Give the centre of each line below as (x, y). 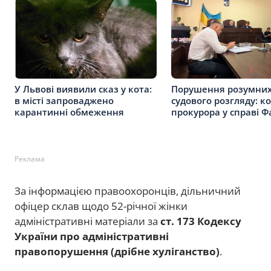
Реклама (30, 159)
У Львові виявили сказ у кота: (83, 89)
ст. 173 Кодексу (201, 221)
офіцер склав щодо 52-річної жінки (101, 206)
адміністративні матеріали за (87, 221)
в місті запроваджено (64, 100)
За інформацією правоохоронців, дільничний (128, 191)
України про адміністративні (92, 237)
